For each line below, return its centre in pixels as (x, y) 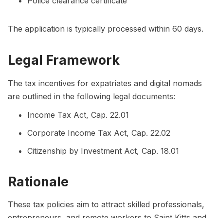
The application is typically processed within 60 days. (106, 29)
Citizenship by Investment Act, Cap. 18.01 (103, 151)
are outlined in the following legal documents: (91, 96)
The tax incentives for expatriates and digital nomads (105, 83)
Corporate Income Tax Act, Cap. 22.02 (99, 133)
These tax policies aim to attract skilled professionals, (106, 204)
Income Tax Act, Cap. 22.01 (78, 115)
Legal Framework (64, 60)
